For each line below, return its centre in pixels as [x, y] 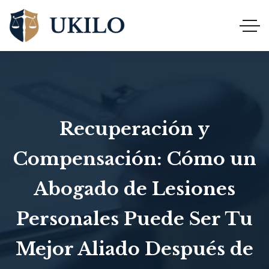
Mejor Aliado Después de [134, 249]
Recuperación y [134, 129]
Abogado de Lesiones [134, 189]
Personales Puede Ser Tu [134, 219]
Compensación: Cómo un [134, 159]
